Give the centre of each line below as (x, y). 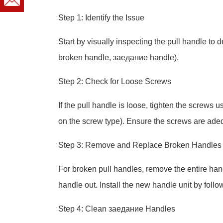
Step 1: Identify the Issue (101, 18)
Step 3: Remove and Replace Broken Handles (140, 145)
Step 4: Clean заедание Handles (117, 209)
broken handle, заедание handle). (118, 57)
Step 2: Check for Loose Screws (115, 81)
